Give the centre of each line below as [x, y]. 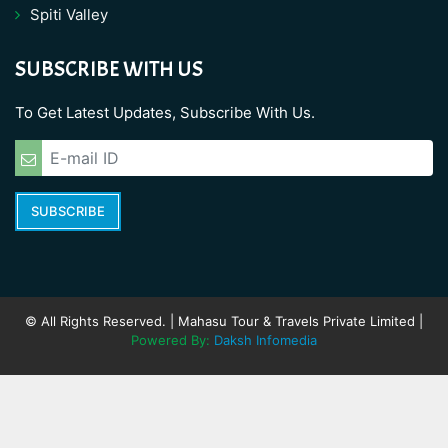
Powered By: [172, 339]
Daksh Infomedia [265, 339]
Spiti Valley [69, 14]
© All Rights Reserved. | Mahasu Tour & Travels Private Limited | [224, 320]
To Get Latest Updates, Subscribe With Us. [165, 112]
